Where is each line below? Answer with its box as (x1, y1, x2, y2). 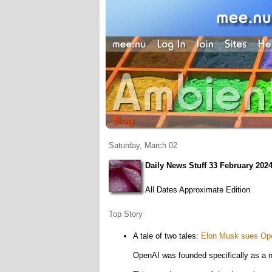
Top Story (108, 209, 143, 219)
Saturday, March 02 (108, 141, 177, 150)
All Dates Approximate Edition (144, 185, 250, 194)
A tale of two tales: (132, 231, 201, 240)
